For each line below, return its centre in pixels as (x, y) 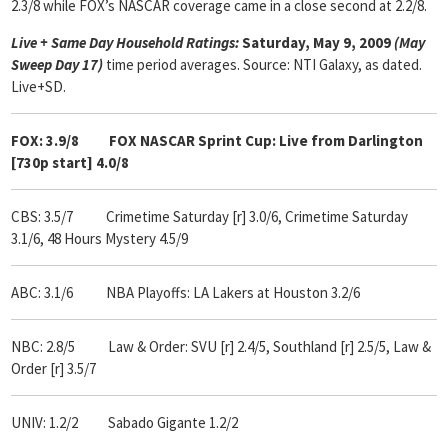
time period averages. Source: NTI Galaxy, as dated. (264, 64)
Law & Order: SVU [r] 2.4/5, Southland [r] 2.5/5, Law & (260, 346)
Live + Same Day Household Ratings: (125, 42)
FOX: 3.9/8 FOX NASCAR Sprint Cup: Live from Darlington (217, 140)
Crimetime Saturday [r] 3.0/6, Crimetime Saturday (257, 216)
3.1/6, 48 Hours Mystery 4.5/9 (99, 238)
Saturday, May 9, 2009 (318, 42)
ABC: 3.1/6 (42, 292)
